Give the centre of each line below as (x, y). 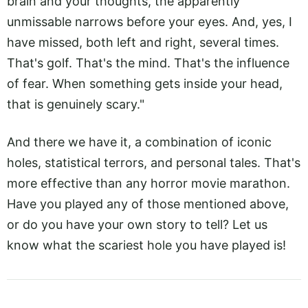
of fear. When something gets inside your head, (145, 84)
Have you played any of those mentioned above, (148, 203)
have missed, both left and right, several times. (143, 43)
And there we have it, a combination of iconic (139, 142)
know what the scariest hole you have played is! (146, 245)
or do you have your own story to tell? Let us (137, 224)
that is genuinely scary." (76, 104)
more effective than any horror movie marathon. (148, 183)
